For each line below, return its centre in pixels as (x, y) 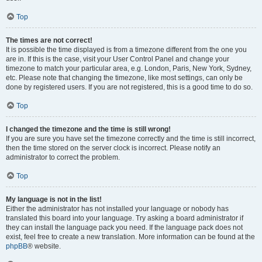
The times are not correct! (49, 40)
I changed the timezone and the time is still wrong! (88, 129)
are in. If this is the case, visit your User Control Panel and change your (118, 59)
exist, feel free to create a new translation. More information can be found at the (130, 237)
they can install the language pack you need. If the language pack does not (124, 227)
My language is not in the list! (54, 199)
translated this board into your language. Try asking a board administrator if (125, 218)
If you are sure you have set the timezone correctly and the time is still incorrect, (131, 139)
